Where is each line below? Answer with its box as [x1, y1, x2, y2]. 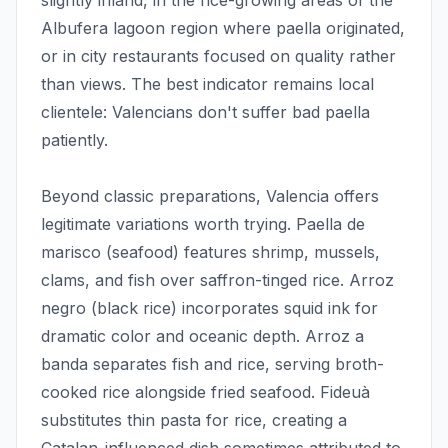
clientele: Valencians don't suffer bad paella [41, 102, 370, 123]
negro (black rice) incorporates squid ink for [41, 298, 378, 319]
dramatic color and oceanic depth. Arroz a [41, 326, 364, 347]
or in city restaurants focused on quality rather [41, 46, 396, 67]
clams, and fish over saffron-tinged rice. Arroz [41, 270, 394, 291]
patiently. [41, 130, 108, 151]
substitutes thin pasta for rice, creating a [41, 410, 347, 431]
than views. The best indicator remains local [41, 74, 374, 95]
